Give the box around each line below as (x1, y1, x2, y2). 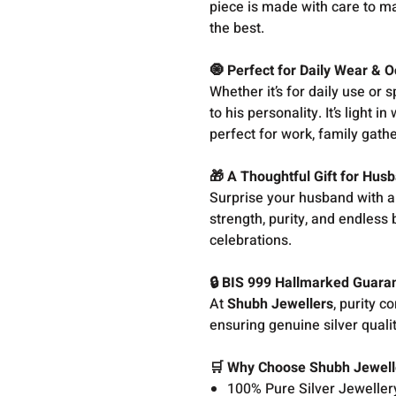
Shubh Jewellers (227, 293, 334, 315)
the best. (209, 18, 265, 39)
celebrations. (209, 230, 293, 251)
